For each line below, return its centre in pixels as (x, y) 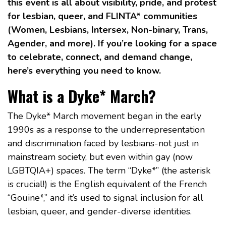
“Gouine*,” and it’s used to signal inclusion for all (105, 197)
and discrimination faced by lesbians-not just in (103, 143)
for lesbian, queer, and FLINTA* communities (102, 16)
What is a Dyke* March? (82, 96)
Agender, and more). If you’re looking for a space (112, 43)
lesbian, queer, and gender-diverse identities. (100, 211)
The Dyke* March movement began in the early (104, 116)
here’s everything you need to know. (84, 70)
